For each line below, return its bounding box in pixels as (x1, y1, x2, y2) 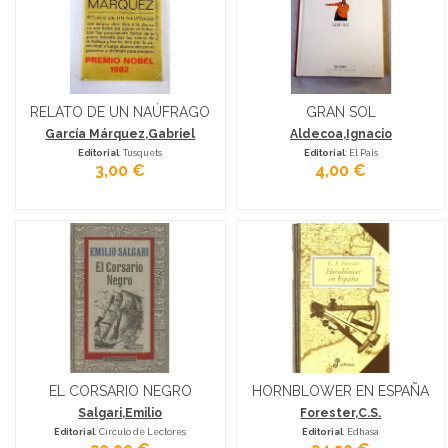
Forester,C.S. (300, 406, 382, 421)
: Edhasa (343, 426, 380, 438)
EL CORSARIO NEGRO (48, 382, 192, 399)
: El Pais (344, 146, 378, 158)
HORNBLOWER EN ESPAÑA (252, 382, 430, 399)
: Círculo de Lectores (95, 426, 187, 438)
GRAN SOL (305, 103, 376, 120)
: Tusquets (119, 146, 163, 158)
